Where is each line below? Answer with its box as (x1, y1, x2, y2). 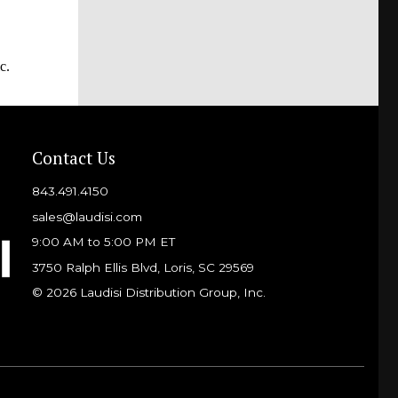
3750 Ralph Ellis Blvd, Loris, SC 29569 (31, 259, 254, 275)
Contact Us (31, 146, 115, 169)
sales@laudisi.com (31, 209, 142, 224)
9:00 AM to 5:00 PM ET (31, 235, 175, 250)
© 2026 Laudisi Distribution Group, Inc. (31, 285, 266, 300)
